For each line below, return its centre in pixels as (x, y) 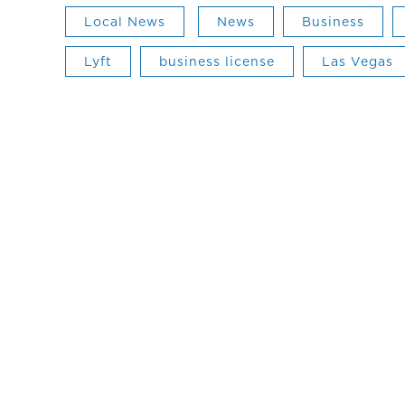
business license (217, 61)
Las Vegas (358, 61)
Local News (125, 21)
